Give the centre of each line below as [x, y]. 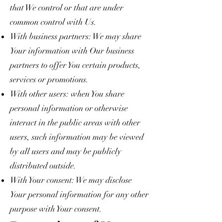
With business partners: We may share [76, 36]
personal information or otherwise [69, 108]
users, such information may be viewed [77, 137]
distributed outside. [43, 166]
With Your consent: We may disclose [71, 180]
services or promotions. [49, 79]
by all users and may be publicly [66, 151]
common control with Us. [53, 22]
